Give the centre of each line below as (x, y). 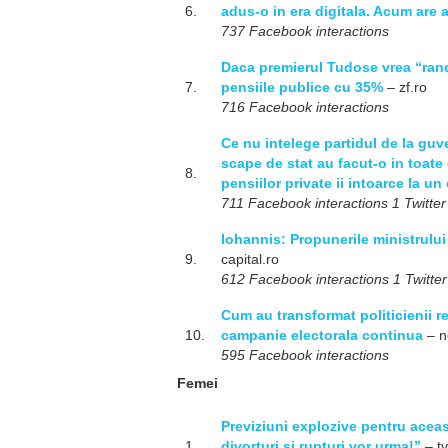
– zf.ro (405, 87)
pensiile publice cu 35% (302, 87)
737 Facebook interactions (305, 31)
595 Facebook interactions (305, 355)
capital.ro (250, 259)
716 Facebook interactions (305, 107)
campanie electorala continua (322, 335)
